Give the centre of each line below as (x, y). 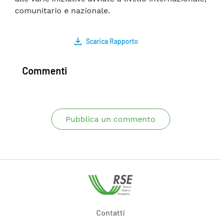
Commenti (45, 71)
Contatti (110, 212)
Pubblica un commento (110, 119)
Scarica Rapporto (112, 41)
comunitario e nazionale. (62, 11)
